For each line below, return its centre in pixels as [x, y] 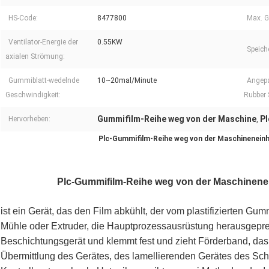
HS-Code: [23, 18]
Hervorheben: [29, 119]
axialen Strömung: [35, 57]
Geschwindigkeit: [33, 95]
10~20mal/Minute [127, 81]
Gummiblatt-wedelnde [44, 81]
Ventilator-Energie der [43, 42]
